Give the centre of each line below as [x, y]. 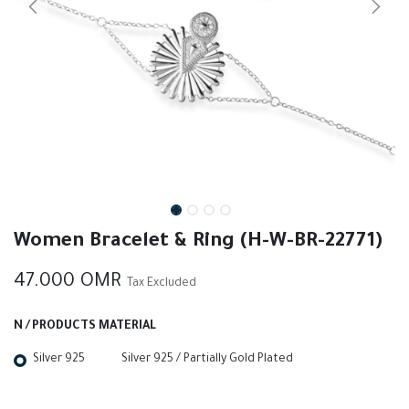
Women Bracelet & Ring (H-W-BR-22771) [198, 242]
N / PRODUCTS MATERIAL [85, 327]
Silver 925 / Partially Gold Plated [207, 360]
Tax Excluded [162, 284]
